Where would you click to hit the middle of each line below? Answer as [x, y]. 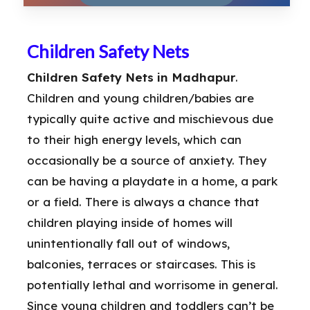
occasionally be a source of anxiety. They [147, 160]
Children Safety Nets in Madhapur [131, 77]
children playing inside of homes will [130, 222]
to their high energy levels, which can [134, 139]
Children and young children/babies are [140, 98]
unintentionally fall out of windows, [128, 243]
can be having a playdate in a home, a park [152, 181]
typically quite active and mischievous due [150, 118]
